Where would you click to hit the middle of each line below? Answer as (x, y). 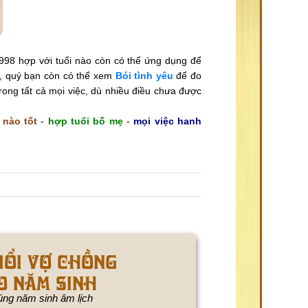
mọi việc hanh (168, 121)
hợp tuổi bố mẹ (85, 121)
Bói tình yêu (144, 75)
